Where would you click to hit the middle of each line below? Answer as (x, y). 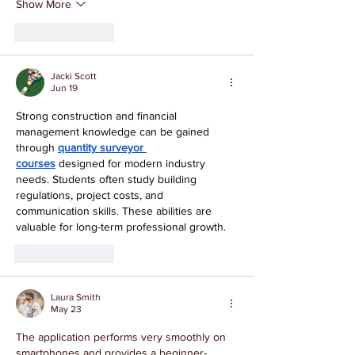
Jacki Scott (74, 76)
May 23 (66, 309)
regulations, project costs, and (91, 195)
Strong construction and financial (98, 116)
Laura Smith (76, 298)
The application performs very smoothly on (122, 337)
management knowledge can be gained (114, 132)
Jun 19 (64, 88)
